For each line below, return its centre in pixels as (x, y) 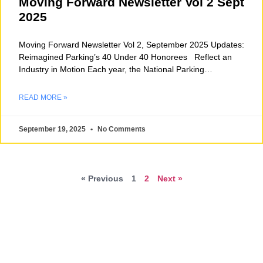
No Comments (121, 129)
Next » (170, 179)
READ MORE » (43, 98)
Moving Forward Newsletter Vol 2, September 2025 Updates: (131, 45)
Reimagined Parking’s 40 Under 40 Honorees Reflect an (125, 57)
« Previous (102, 179)
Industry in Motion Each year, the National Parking (112, 70)
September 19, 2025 (53, 129)
